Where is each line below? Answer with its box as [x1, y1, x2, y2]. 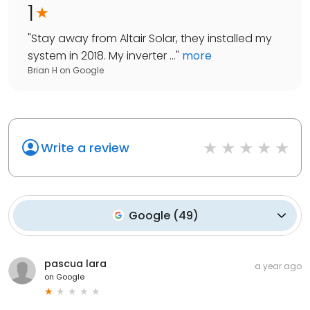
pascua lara [44, 256, 107, 271]
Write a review [41, 138, 129, 156]
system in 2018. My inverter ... [28, 47, 176, 64]
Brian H [28, 64, 57, 76]
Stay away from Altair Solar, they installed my [31, 30, 272, 46]
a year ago [255, 259, 302, 272]
